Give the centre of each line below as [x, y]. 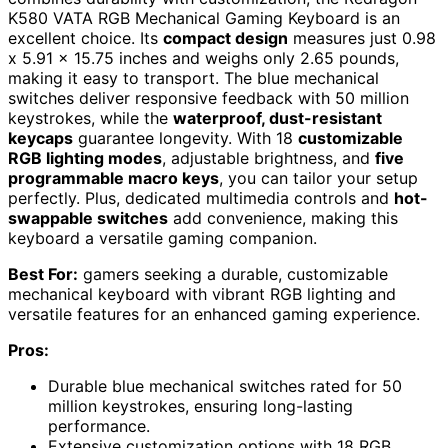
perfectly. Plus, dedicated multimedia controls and [201, 198]
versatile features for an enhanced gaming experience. [214, 314]
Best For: [43, 274]
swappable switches [88, 218]
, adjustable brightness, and [268, 158]
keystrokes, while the [90, 118]
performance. [99, 426]
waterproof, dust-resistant [277, 118]
